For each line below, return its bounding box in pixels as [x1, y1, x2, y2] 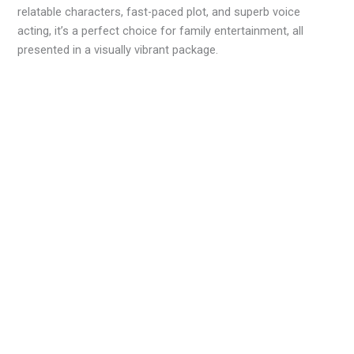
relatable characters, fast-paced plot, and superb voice [17, 5, 301, 20]
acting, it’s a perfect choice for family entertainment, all [17, 24, 304, 39]
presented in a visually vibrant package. [17, 43, 219, 58]
